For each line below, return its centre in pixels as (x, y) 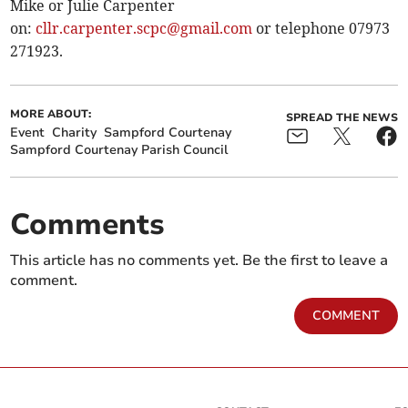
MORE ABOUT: (51, 114)
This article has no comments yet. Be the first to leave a (199, 261)
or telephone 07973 (321, 29)
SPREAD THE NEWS (342, 118)
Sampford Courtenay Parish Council (119, 150)
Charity (75, 133)
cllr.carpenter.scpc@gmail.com (144, 29)
